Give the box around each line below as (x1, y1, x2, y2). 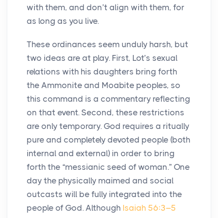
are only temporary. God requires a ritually (27, 121, 189, 131)
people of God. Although (27, 203, 123, 213)
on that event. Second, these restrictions (27, 108, 184, 118)
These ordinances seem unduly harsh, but (27, 39, 188, 50)
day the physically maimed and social (27, 176, 174, 186)
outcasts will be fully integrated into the (27, 189, 182, 200)
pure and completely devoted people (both (27, 135, 190, 145)
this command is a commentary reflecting (27, 94, 190, 104)
